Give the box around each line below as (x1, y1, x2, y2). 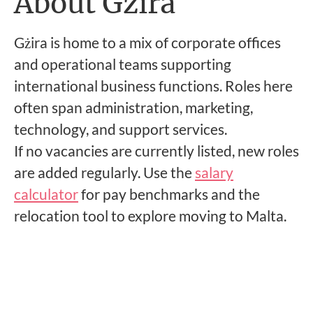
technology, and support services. (14, 120, 227, 138)
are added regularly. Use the (14, 163, 195, 181)
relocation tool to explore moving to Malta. (14, 207, 286, 224)
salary (195, 163, 233, 181)
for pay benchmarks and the (78, 185, 260, 203)
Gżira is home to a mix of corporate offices (14, 34, 281, 51)
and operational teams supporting (14, 55, 231, 73)
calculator (14, 185, 78, 203)
